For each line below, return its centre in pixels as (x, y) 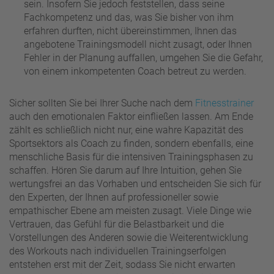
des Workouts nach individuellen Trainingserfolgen (118, 251)
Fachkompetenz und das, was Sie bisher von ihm (129, 17)
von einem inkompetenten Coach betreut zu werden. (135, 71)
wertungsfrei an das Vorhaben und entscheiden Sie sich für (135, 183)
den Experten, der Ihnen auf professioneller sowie (114, 197)
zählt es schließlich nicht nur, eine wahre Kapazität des (126, 130)
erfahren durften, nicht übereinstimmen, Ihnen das (130, 31)
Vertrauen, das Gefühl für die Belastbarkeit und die (117, 224)
